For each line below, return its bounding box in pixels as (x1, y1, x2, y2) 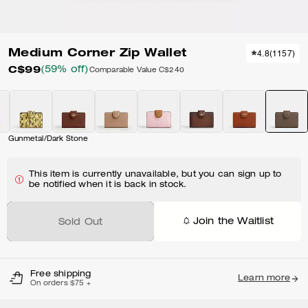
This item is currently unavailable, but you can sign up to (29, 170, 282, 179)
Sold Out (58, 218, 103, 228)
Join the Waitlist (192, 217, 274, 227)
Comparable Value (89, 67, 157, 74)
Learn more (238, 274, 290, 283)
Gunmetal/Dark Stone (8, 136, 88, 143)
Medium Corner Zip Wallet (8, 45, 187, 59)
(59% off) (40, 65, 89, 75)
